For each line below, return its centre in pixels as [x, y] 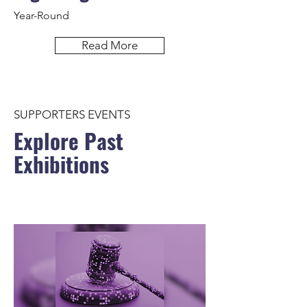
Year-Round [41, 15]
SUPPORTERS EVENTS [72, 114]
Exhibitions [61, 164]
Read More [110, 45]
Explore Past [69, 140]
